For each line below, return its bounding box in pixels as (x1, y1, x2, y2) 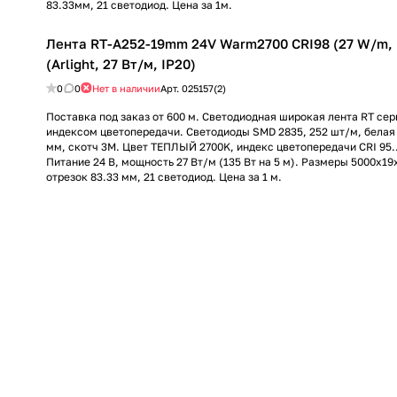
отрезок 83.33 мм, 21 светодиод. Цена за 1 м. (46, 170, 282, 183)
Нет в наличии (92, 82, 160, 94)
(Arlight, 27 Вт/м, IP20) (46, 56, 196, 72)
